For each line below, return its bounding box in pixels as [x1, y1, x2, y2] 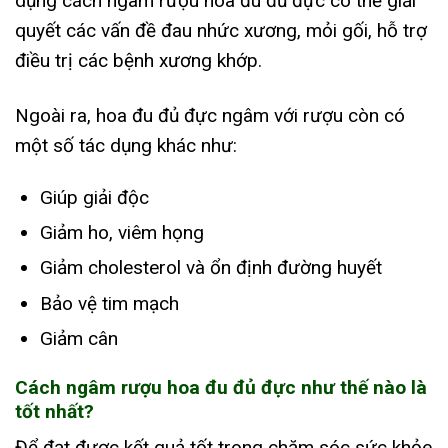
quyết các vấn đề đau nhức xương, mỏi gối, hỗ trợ [15, 19, 427, 43]
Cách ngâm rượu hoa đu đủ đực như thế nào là [15, 375, 427, 399]
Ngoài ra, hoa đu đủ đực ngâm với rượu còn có [15, 103, 405, 127]
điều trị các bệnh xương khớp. [15, 49, 262, 73]
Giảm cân [39, 327, 118, 351]
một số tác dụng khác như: [15, 133, 237, 157]
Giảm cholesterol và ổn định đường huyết [39, 256, 382, 280]
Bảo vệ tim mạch [39, 291, 179, 315]
